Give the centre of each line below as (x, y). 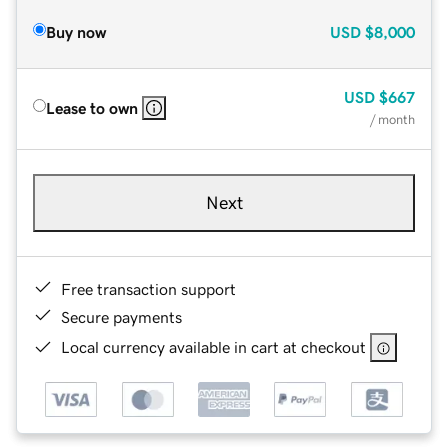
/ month (392, 119)
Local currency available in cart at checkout (213, 346)
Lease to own (92, 107)
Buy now (76, 31)
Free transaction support (148, 288)
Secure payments (121, 316)
